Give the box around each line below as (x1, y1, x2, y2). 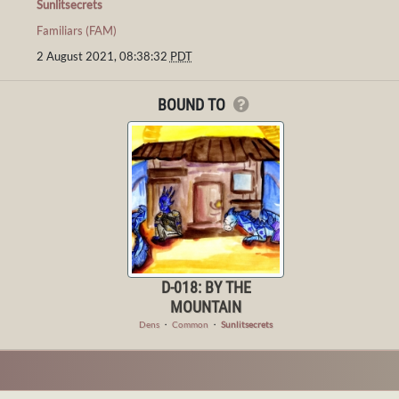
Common (172, 318, 208, 330)
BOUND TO (158, 95, 229, 115)
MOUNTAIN (170, 297, 241, 316)
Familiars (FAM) (36, 23, 117, 38)
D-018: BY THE (160, 277, 251, 297)
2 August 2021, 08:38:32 (36, 49, 170, 64)
